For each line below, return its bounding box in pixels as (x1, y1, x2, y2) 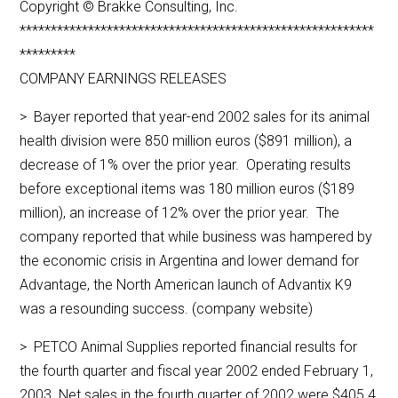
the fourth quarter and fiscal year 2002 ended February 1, (20, 362, 374, 380)
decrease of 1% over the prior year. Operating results (20, 156, 352, 174)
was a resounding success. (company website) (20, 300, 314, 318)
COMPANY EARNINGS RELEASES (20, 70, 227, 88)
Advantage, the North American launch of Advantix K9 (20, 276, 353, 294)
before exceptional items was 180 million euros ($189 (20, 180, 355, 198)
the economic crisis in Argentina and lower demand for (20, 252, 360, 270)
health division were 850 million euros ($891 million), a (20, 132, 353, 150)
